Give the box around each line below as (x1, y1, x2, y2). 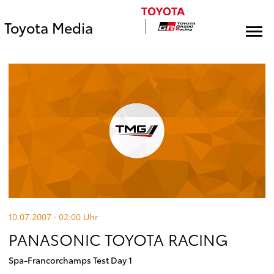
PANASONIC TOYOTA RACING (9, 228, 228, 250)
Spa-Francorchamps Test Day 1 (9, 254, 132, 266)
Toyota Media (4, 17, 93, 37)
